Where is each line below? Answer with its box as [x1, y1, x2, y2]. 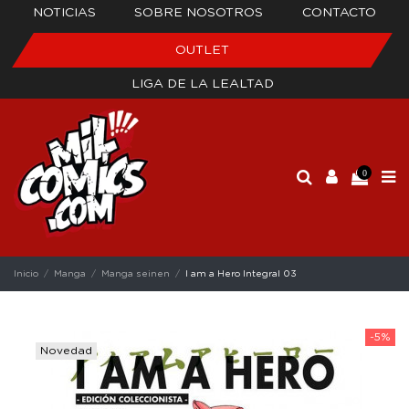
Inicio [14, 268, 38, 278]
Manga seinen [101, 268, 171, 278]
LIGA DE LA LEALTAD [131, 78, 274, 90]
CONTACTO [301, 6, 376, 19]
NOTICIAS [33, 6, 97, 19]
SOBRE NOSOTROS [134, 6, 264, 19]
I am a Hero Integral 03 [185, 268, 298, 278]
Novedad [40, 344, 92, 356]
